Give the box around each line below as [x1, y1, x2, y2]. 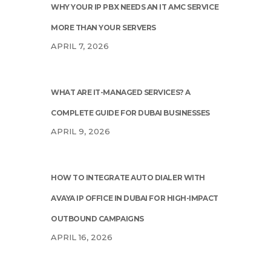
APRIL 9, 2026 [51, 126, 110, 137]
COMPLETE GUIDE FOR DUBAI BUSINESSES [51, 108, 210, 118]
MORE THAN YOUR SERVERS [51, 23, 156, 33]
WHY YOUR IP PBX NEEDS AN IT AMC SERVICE [51, 2, 219, 12]
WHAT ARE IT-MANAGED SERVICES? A [51, 88, 191, 97]
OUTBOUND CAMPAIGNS [51, 214, 144, 224]
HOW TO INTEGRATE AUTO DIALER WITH [51, 173, 205, 183]
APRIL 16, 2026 [51, 232, 113, 243]
